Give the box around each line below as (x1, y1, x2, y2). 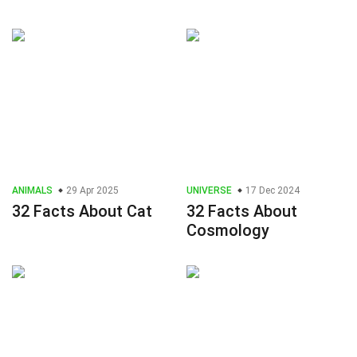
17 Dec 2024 (243, 185, 300, 197)
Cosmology (186, 221, 269, 241)
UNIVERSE (186, 185, 232, 197)
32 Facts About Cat (12, 202, 152, 222)
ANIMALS (12, 185, 53, 197)
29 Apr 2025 (64, 185, 119, 197)
